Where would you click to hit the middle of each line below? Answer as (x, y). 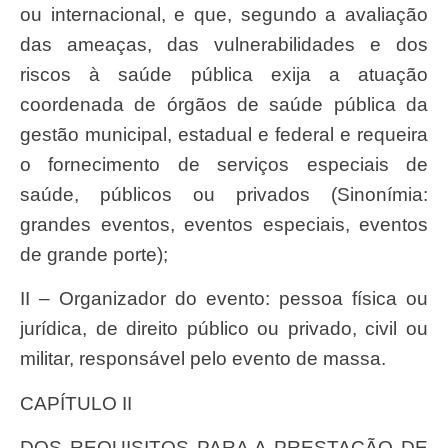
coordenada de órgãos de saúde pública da (224, 104)
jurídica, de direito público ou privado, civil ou (224, 329)
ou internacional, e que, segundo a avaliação (224, 14)
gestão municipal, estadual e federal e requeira (224, 134)
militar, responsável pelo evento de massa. (203, 359)
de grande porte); (94, 254)
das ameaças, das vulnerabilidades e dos (224, 44)
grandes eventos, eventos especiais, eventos (224, 224)
